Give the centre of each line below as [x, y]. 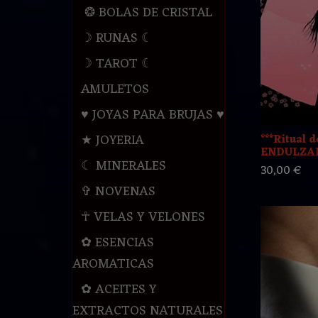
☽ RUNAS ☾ [116, 39]
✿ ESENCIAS [117, 243]
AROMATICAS [113, 264]
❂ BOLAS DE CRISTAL [146, 13]
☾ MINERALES [123, 166]
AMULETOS [115, 90]
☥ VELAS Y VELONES [143, 218]
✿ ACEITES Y [119, 290]
